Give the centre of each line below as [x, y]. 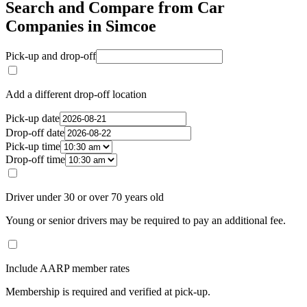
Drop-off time [35, 160]
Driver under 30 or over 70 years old [85, 197]
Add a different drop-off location [76, 95]
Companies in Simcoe [81, 26]
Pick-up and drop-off [51, 56]
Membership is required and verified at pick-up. [108, 292]
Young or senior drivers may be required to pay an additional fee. [146, 221]
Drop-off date [35, 133]
